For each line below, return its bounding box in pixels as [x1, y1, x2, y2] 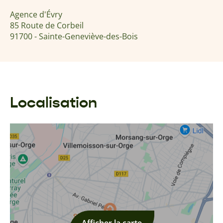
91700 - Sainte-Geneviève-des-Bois [10, 31, 138, 42]
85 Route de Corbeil [10, 20, 84, 31]
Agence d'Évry [10, 9, 62, 20]
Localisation [10, 93, 97, 112]
